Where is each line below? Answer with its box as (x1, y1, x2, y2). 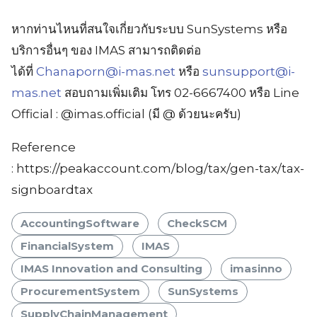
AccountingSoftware (21, 217, 139, 231)
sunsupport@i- (202, 64, 295, 79)
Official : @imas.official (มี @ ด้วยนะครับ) (11, 107, 241, 122)
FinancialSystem (21, 240, 114, 253)
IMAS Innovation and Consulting (21, 263, 202, 276)
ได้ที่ (11, 64, 36, 79)
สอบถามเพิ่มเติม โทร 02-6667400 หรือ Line (62, 86, 299, 100)
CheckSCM (167, 217, 227, 231)
